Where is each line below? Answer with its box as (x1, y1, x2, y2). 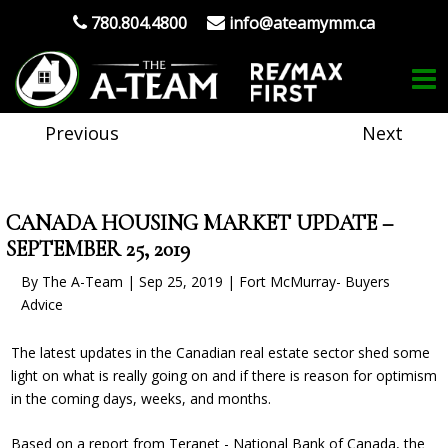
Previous (45, 121, 119, 145)
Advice (21, 295, 63, 314)
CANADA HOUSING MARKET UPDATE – (6, 210, 393, 236)
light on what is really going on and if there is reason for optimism (11, 366, 437, 385)
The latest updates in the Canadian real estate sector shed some (11, 343, 430, 362)
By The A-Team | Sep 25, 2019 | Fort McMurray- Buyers (21, 272, 390, 291)
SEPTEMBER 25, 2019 (6, 236, 190, 262)
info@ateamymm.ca (229, 12, 375, 34)
